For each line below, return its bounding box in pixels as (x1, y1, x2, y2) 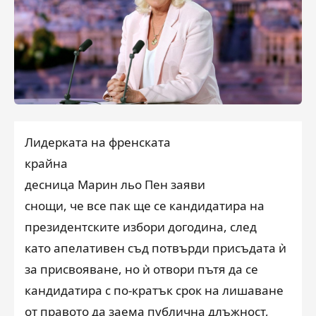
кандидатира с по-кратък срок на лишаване (25, 281, 284, 298)
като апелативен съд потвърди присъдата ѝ (25, 239, 286, 256)
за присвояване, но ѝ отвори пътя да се (25, 260, 258, 277)
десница (25, 176, 75, 193)
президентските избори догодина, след (25, 218, 257, 235)
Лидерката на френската (25, 133, 171, 150)
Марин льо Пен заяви (75, 176, 205, 193)
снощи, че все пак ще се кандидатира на (25, 197, 265, 214)
